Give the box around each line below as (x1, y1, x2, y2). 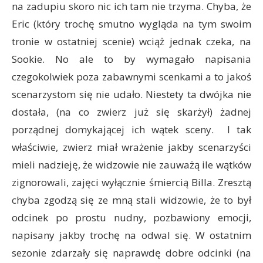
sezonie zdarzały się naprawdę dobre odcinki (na (12, 246, 251, 259)
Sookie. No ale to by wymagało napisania (12, 52, 251, 66)
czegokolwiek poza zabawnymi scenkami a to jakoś (12, 70, 251, 83)
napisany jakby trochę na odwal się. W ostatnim (12, 228, 251, 242)
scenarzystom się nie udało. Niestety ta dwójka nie (12, 87, 251, 101)
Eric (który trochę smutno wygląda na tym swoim (12, 17, 251, 31)
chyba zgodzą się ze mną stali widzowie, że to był (12, 193, 251, 207)
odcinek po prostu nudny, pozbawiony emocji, (12, 211, 251, 224)
